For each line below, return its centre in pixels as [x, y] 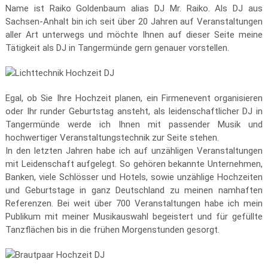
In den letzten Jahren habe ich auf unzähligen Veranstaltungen [134, 151]
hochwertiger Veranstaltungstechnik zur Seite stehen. [112, 138]
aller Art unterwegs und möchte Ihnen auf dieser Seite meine [134, 35]
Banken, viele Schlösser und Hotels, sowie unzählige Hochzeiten [134, 177]
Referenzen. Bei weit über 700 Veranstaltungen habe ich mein [134, 203]
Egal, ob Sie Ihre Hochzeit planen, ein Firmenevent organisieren [134, 98]
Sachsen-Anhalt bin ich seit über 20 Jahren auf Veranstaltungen [134, 22]
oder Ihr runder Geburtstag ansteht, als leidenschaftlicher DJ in [134, 111]
